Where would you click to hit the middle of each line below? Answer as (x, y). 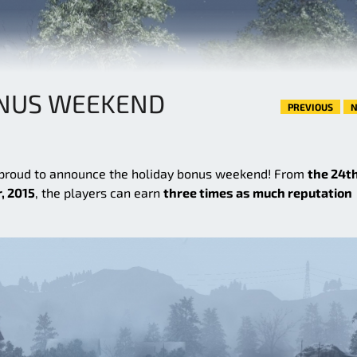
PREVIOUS (310, 107)
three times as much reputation (258, 193)
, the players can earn (99, 193)
